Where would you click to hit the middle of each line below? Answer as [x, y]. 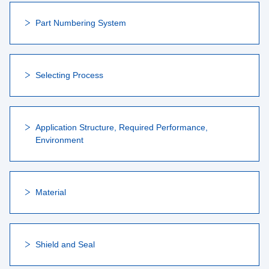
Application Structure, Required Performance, [122, 127]
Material [51, 192]
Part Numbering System [81, 23]
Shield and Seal [65, 244]
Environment [59, 140]
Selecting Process [69, 75]
